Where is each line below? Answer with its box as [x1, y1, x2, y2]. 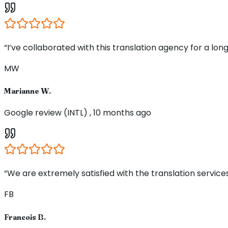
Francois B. [4, 211, 46, 222]
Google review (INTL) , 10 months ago [4, 107, 151, 119]
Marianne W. [4, 85, 51, 96]
